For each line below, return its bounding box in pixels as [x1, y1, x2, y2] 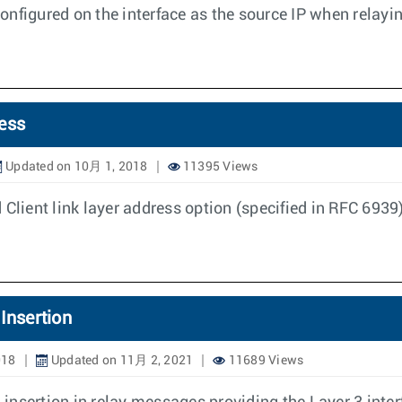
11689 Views [225, 354, 304, 367]
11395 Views [179, 161, 258, 173]
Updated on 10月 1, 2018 [2, 161, 148, 173]
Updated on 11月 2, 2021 [48, 354, 194, 367]
